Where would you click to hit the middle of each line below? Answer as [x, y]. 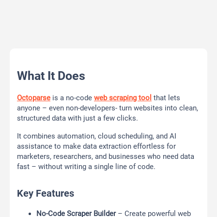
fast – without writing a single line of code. [86, 167]
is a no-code [72, 98]
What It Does [51, 76]
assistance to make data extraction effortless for [96, 147]
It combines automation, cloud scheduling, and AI [97, 136]
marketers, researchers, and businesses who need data [106, 157]
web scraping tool [123, 98]
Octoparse [34, 98]
